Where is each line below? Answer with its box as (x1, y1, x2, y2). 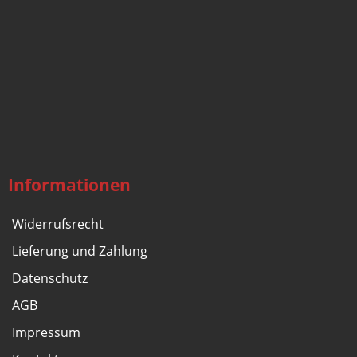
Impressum (12, 323, 80, 341)
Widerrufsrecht (12, 214, 104, 233)
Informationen (8, 173, 131, 196)
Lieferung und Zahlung (12, 241, 147, 260)
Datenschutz (12, 269, 88, 287)
